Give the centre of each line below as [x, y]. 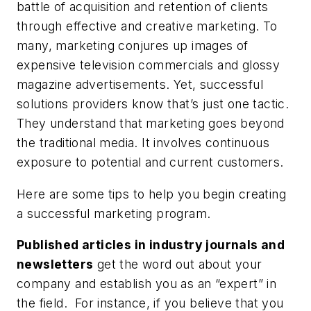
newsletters [55, 264]
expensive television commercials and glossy [149, 65]
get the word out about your [178, 264]
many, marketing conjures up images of [133, 46]
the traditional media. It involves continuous [143, 143]
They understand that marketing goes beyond [151, 124]
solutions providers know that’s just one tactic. [153, 104]
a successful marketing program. [114, 213]
